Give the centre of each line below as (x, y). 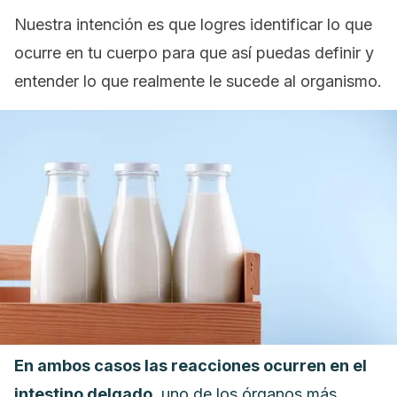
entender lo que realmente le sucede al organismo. (198, 81)
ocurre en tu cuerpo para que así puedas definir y (194, 53)
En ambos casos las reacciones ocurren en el (191, 366)
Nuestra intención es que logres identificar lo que (193, 24)
